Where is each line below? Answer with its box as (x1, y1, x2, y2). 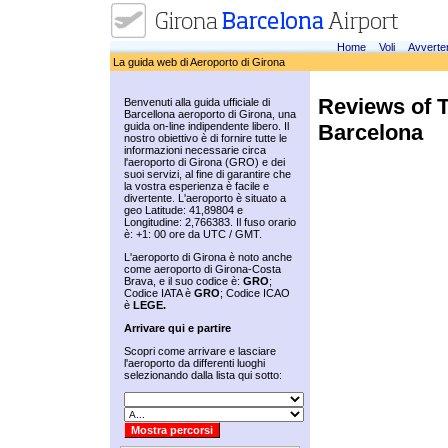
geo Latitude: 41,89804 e (124, 204, 243, 216)
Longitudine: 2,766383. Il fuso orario (124, 216, 296, 228)
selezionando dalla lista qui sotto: (124, 369, 282, 381)
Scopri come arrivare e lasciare (124, 345, 276, 357)
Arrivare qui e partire (124, 322, 231, 334)
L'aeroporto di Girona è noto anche (124, 251, 292, 263)
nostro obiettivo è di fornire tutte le (124, 132, 287, 144)
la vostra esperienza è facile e (124, 180, 269, 192)
